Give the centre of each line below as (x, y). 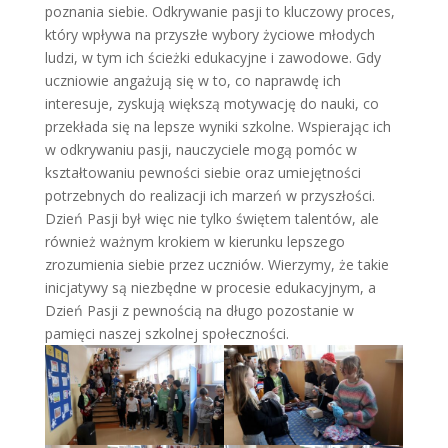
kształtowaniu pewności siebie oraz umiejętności (202, 172)
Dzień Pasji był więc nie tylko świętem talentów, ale (211, 218)
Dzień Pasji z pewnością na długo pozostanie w (199, 310)
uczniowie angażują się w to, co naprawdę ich (192, 80)
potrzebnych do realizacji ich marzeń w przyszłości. (209, 195)
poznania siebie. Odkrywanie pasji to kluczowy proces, (219, 11)
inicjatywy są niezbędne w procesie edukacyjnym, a (210, 287)
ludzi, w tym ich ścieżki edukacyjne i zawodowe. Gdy (212, 57)
